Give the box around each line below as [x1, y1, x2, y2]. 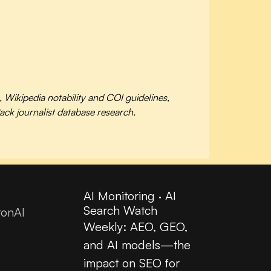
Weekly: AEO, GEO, [83, 218, 188, 234]
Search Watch [83, 202, 157, 218]
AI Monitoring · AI [83, 188, 176, 203]
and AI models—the [83, 237, 191, 252]
